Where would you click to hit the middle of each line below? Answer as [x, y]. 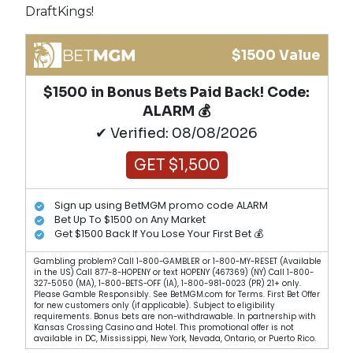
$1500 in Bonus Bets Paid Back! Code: [176, 92]
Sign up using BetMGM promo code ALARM [161, 206]
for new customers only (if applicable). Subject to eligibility [154, 305]
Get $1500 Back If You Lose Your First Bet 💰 [159, 234]
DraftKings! [59, 11]
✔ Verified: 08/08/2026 [176, 133]
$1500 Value [275, 55]
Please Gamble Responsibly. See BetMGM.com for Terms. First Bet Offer [176, 294]
